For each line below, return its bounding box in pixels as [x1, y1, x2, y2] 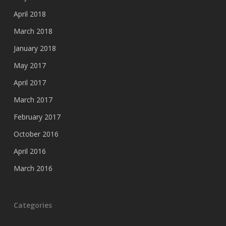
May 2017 [13, 61, 46, 70]
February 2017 [13, 112, 61, 122]
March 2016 [13, 163, 52, 173]
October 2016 [13, 129, 59, 139]
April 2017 [13, 78, 46, 87]
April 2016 [13, 146, 46, 156]
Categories [13, 200, 52, 210]
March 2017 [13, 95, 52, 104]
